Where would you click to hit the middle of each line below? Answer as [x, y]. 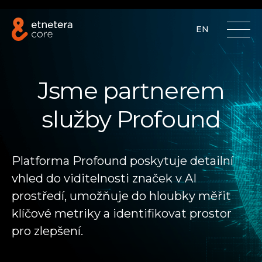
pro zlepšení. [47, 231]
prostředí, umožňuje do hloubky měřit [121, 196]
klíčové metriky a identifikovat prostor [122, 213]
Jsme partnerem [131, 90]
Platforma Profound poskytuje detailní [123, 161]
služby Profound [131, 119]
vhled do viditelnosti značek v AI [104, 178]
